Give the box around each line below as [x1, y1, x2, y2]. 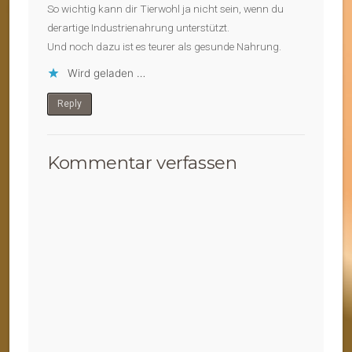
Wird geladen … [68, 67, 145, 80]
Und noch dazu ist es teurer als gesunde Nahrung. [47, 40, 281, 53]
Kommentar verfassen [47, 152, 237, 174]
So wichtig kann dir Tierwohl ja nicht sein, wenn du [47, 2, 284, 16]
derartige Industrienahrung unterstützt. [47, 21, 229, 35]
